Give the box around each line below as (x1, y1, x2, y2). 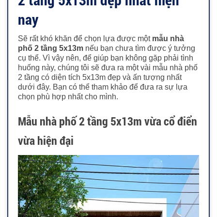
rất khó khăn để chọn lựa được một (28, 34, 150, 43)
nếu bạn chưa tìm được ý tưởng (83, 44, 195, 53)
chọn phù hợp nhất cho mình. (18, 93, 118, 101)
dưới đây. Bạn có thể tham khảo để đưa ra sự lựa (18, 83, 187, 92)
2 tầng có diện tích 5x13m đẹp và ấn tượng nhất (18, 73, 182, 82)
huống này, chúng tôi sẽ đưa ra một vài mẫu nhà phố (18, 63, 198, 72)
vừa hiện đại (18, 133, 74, 149)
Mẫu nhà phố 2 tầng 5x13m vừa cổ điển (18, 113, 197, 129)
